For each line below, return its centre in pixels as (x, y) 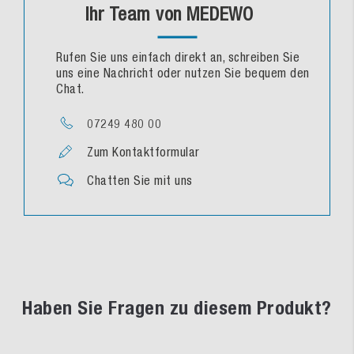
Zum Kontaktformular (143, 152)
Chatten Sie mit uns (140, 181)
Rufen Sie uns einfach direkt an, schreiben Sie (178, 57)
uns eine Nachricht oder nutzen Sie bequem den (183, 73)
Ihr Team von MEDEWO (169, 14)
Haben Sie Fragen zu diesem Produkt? (177, 308)
